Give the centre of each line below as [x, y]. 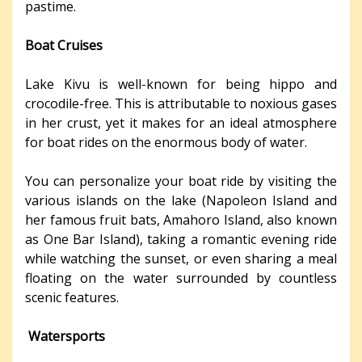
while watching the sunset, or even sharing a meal [181, 258]
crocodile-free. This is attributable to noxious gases [181, 103]
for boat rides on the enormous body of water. [166, 142]
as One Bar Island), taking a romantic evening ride [181, 239]
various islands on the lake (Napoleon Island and [181, 200]
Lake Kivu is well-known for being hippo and [181, 84]
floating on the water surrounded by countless [181, 278]
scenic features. [72, 297]
